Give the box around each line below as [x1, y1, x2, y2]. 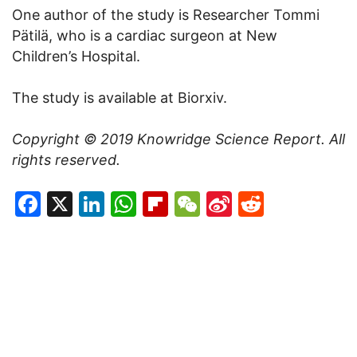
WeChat [200, 188, 295, 220]
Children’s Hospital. [12, 48, 140, 65]
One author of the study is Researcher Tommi [12, 6, 320, 24]
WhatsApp [136, 188, 262, 220]
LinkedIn [104, 188, 206, 220]
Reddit [264, 188, 343, 220]
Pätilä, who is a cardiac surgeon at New [12, 27, 277, 45]
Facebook [41, 188, 159, 220]
